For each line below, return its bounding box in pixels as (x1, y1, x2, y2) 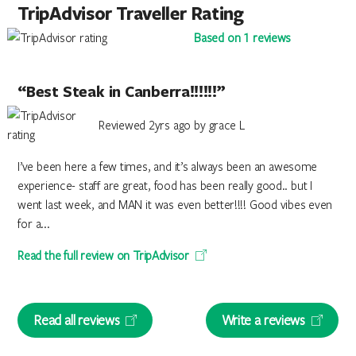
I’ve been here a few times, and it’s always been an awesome (17, 158, 318, 174)
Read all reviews (33, 311, 120, 329)
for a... (17, 215, 50, 231)
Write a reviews (221, 311, 305, 329)
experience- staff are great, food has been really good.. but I (17, 177, 313, 193)
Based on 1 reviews (194, 29, 292, 45)
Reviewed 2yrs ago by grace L (99, 117, 245, 133)
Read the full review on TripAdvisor (17, 247, 189, 263)
